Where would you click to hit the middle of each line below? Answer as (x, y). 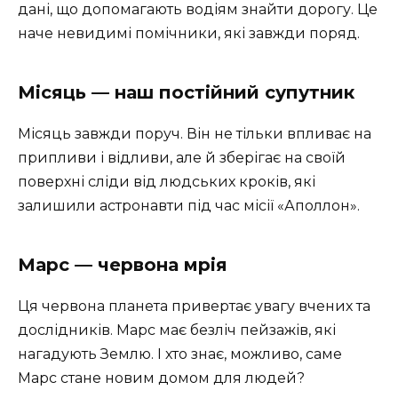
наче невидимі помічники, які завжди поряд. (189, 33)
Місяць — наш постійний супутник (186, 92)
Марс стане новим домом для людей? (161, 378)
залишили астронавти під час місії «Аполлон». (189, 205)
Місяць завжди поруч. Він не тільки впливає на (195, 133)
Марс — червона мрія (123, 264)
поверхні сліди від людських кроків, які (167, 181)
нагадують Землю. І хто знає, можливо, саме (180, 354)
